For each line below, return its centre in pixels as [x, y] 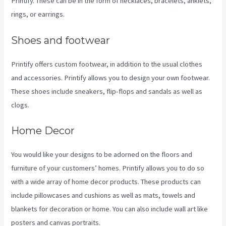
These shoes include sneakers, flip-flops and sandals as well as [107, 91]
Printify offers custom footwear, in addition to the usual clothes [107, 64]
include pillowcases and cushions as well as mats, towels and [103, 195]
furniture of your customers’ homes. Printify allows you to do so [108, 168]
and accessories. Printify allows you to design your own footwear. [111, 77]
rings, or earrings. [38, 14]
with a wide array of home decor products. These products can [106, 182]
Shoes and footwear [61, 40]
